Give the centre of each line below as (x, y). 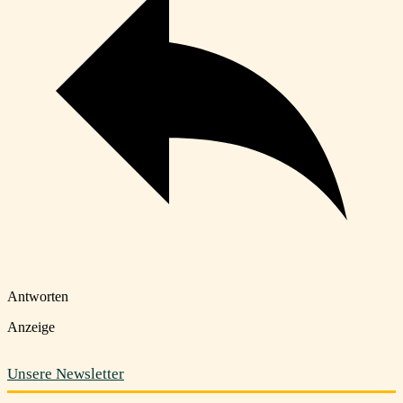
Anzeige (31, 327)
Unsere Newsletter (66, 374)
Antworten (38, 297)
